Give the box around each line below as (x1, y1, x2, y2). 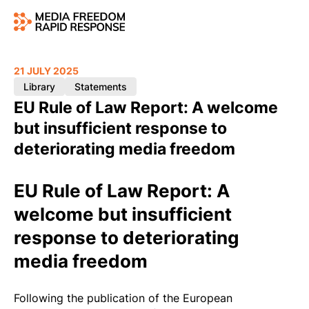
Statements (74, 80, 127, 94)
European (183, 290, 232, 306)
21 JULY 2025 (14, 63, 79, 77)
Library (23, 80, 55, 94)
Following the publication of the (14, 290, 183, 306)
